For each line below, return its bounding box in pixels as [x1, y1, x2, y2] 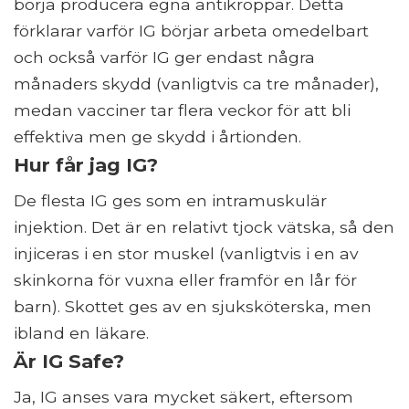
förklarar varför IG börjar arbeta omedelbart [14, 21, 369, 41]
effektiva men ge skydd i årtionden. [14, 127, 301, 147]
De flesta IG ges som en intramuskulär [14, 191, 327, 211]
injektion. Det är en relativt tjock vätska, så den [14, 217, 394, 237]
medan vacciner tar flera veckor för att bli [14, 100, 351, 121]
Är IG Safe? [14, 350, 124, 373]
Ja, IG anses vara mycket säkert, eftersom [14, 387, 353, 407]
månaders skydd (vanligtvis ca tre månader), [14, 74, 379, 94]
